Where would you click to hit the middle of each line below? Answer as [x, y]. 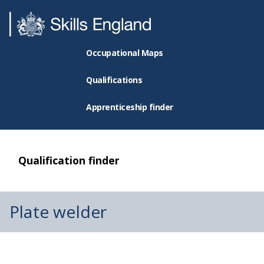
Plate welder [58, 212]
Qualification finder [69, 160]
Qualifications [114, 80]
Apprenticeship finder [130, 107]
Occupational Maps [125, 53]
